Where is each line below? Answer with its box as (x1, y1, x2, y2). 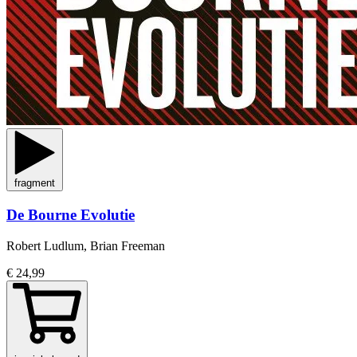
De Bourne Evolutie (6, 206, 135, 224)
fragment (14, 177, 55, 190)
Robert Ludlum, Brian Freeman (6, 238, 165, 253)
